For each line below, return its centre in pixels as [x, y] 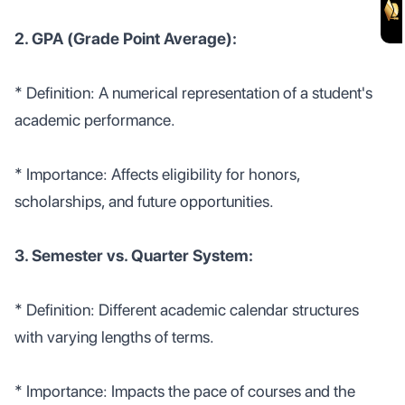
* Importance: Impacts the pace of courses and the [185, 391]
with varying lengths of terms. [114, 337]
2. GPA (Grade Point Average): [126, 38]
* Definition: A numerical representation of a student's [193, 93]
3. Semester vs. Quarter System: [134, 255]
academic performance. [95, 120]
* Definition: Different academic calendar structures [187, 310]
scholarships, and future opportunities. [144, 201]
